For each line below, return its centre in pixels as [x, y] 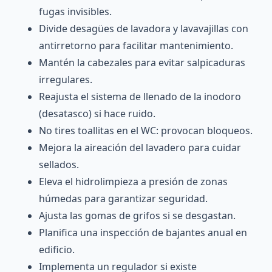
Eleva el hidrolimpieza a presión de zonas [133, 182]
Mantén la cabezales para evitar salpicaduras [142, 63]
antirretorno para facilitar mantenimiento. [136, 46]
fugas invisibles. [75, 12]
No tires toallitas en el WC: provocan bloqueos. [146, 131]
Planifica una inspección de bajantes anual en [143, 233]
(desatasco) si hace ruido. [97, 114]
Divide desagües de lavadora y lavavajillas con [144, 29]
